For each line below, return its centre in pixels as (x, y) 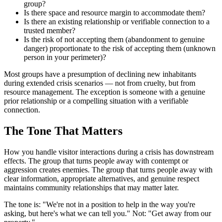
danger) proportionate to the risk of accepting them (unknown (120, 48)
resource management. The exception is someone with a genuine (105, 92)
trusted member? (50, 30)
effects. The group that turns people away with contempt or (96, 161)
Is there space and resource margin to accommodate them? (114, 12)
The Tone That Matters (63, 131)
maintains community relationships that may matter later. (91, 187)
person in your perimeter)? (65, 57)
